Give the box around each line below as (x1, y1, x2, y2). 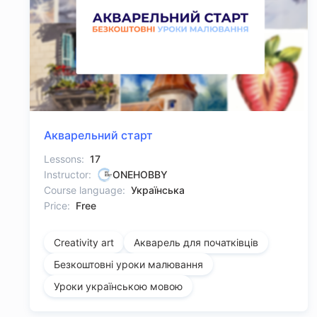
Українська (131, 184, 185, 197)
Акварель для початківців (134, 236, 258, 249)
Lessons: (44, 153, 84, 166)
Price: (44, 200, 70, 212)
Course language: (44, 184, 125, 197)
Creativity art (54, 236, 114, 249)
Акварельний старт (44, 128, 153, 143)
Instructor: (44, 168, 91, 181)
